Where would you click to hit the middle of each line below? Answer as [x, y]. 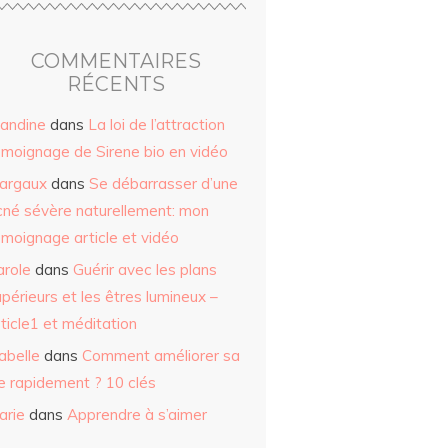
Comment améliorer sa [161, 356]
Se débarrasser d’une [163, 184]
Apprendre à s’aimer [137, 415]
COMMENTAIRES [116, 61]
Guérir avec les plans [145, 270]
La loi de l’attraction [156, 125]
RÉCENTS [116, 84]
